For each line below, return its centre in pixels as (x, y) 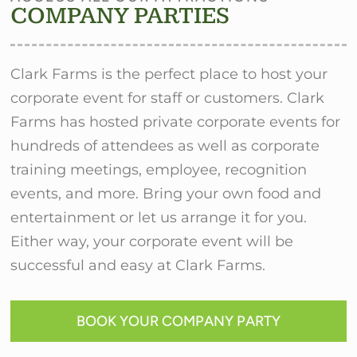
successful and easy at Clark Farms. (138, 265)
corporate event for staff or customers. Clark (168, 98)
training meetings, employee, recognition (159, 169)
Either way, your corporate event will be (152, 241)
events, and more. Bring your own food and (166, 193)
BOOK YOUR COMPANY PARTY (178, 322)
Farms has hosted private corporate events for (176, 122)
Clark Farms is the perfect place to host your (169, 74)
